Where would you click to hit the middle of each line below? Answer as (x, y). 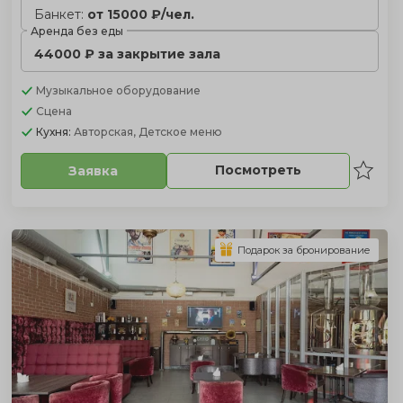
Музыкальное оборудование (118, 90)
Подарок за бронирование (304, 250)
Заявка (94, 170)
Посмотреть (258, 170)
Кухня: (54, 131)
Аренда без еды (76, 31)
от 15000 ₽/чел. (140, 14)
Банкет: (60, 14)
